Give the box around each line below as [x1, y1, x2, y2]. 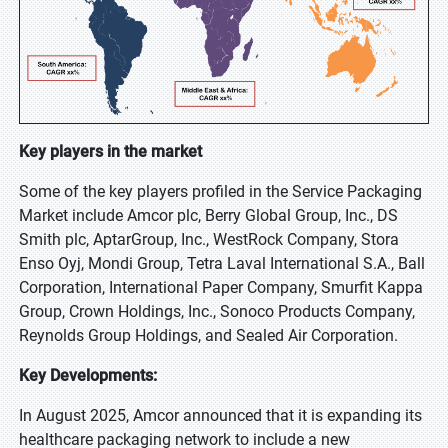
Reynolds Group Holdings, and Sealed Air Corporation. [19, 326, 398, 345]
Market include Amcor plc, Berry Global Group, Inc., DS [19, 206, 398, 225]
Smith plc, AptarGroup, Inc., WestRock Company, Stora [19, 230, 399, 249]
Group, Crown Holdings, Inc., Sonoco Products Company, [19, 302, 415, 321]
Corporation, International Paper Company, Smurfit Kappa [19, 278, 423, 297]
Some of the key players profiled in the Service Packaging [19, 182, 422, 201]
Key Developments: [19, 366, 157, 385]
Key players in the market [19, 142, 202, 161]
